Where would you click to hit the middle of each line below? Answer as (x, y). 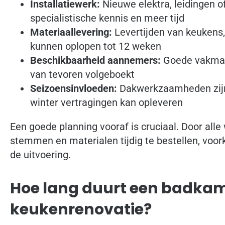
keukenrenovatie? (81, 210)
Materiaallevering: (71, 32)
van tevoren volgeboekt (82, 75)
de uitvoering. (40, 155)
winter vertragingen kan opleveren (106, 103)
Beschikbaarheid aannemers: (95, 61)
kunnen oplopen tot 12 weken (96, 46)
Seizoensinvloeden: (74, 89)
